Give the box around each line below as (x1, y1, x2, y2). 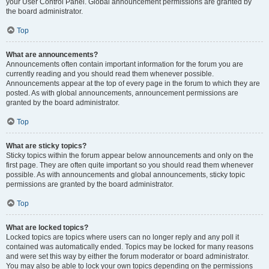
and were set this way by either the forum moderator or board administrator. (6, 252, 249, 261)
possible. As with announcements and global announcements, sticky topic (6, 171, 245, 179)
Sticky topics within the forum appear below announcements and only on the (6, 151, 253, 160)
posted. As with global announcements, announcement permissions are (6, 89, 238, 97)
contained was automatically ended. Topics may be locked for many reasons (6, 243, 253, 251)
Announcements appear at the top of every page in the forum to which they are (6, 79, 260, 88)
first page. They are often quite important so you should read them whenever (6, 161, 253, 169)
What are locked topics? (6, 223, 88, 232)
